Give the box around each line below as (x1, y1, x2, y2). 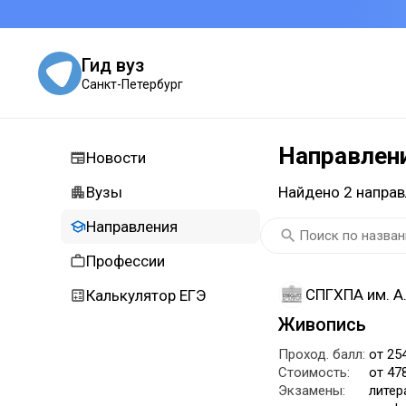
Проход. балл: (278, 346, 365, 362)
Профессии (86, 252, 165, 270)
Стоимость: (278, 364, 350, 381)
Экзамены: (278, 382, 345, 399)
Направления (86, 217, 178, 236)
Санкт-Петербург (82, 76, 183, 92)
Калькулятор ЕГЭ (86, 286, 206, 304)
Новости (86, 149, 146, 167)
